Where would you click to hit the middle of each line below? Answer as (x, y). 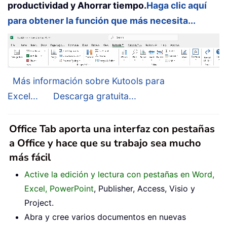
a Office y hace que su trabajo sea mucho (105, 143)
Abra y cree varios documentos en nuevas (105, 217)
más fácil (30, 157)
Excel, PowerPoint (59, 188)
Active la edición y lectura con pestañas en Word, (119, 174)
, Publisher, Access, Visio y (144, 188)
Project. (39, 202)
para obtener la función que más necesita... (102, 21)
